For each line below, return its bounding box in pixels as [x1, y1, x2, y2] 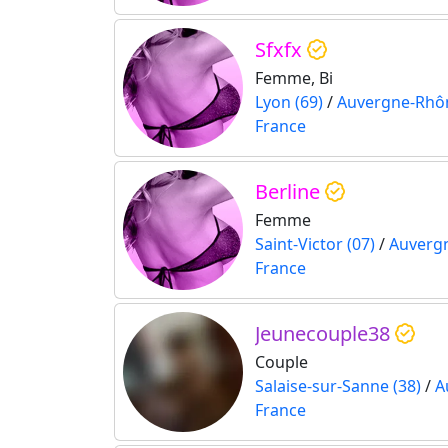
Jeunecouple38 [255, 320, 395, 348]
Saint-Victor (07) [255, 233, 375, 256]
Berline [255, 178, 325, 206]
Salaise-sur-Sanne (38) [255, 375, 421, 398]
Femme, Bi [255, 67, 333, 90]
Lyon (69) [255, 91, 323, 114]
